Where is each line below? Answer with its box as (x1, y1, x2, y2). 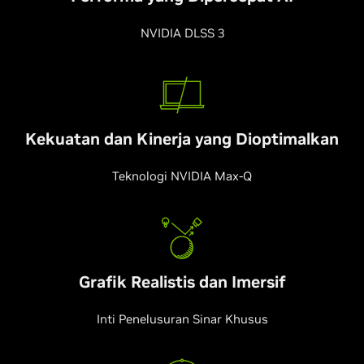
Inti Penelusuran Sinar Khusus (96, 311, 268, 327)
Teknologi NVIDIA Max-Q (112, 168, 252, 184)
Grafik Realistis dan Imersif (78, 271, 286, 292)
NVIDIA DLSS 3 (140, 25, 224, 41)
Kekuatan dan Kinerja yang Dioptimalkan (25, 128, 339, 149)
